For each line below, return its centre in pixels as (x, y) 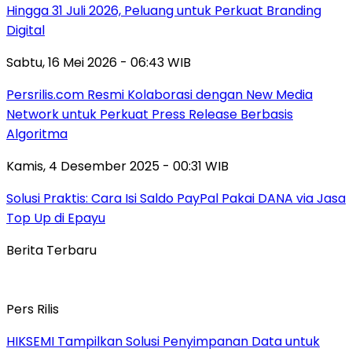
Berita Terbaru (51, 250)
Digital (26, 30)
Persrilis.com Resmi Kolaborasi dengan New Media (159, 94)
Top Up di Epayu (56, 218)
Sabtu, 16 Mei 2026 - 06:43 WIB (99, 62)
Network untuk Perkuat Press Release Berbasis (150, 114)
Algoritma (37, 134)
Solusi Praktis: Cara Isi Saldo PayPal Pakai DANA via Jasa (176, 198)
